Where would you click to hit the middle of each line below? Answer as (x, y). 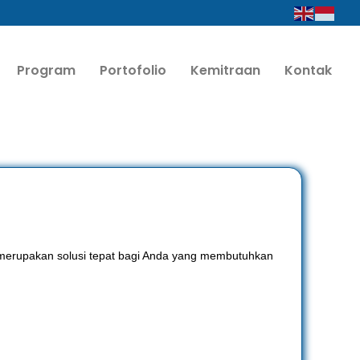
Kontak (308, 70)
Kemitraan (225, 70)
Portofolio (133, 70)
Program (46, 70)
